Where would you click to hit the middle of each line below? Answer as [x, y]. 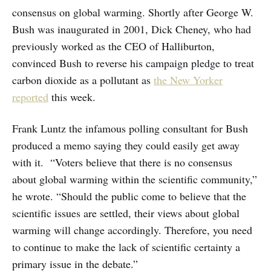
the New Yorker [188, 80]
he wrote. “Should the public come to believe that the [129, 196]
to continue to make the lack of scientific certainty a [126, 247]
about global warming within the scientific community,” [135, 179]
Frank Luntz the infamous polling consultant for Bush [130, 128]
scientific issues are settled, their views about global [126, 213]
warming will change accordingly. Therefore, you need [132, 230]
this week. [72, 96]
